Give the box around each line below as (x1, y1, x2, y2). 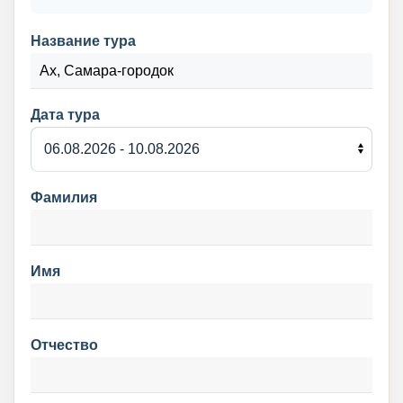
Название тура (31, 33, 136, 49)
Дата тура (31, 107, 100, 122)
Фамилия (31, 190, 97, 205)
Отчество (31, 337, 98, 353)
